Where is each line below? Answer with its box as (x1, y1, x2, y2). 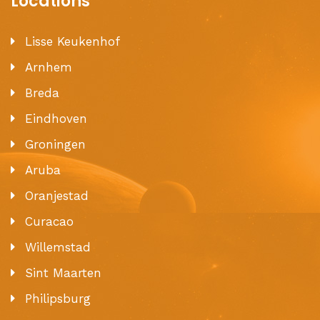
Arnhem (25, 59, 72, 74)
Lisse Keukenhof (25, 34, 120, 49)
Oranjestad (25, 188, 89, 203)
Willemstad (25, 239, 91, 254)
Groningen (25, 136, 86, 151)
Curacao (25, 214, 74, 229)
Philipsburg (25, 291, 91, 306)
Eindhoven (25, 111, 87, 126)
